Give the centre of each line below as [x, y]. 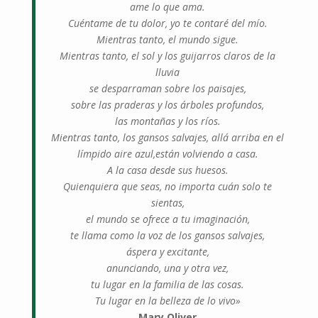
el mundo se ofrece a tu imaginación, [168, 219]
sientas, [168, 202]
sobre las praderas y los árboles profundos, [168, 104]
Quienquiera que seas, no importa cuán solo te [168, 186]
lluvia [168, 72]
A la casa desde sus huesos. [168, 170]
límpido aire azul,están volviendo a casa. [168, 153]
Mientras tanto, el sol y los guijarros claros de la [168, 55]
